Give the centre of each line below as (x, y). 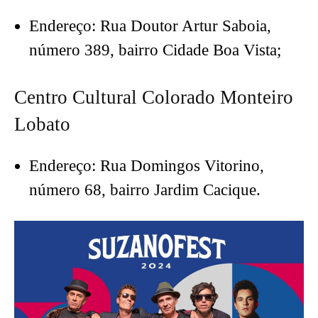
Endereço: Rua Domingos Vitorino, (147, 166)
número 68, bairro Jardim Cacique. (145, 190)
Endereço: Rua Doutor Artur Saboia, (150, 26)
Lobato (42, 125)
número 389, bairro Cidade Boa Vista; (155, 50)
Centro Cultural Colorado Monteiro (154, 98)
